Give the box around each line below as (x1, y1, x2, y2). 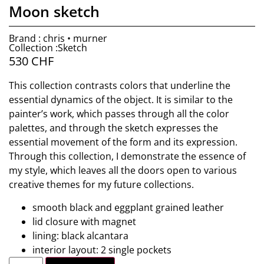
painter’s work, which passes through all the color (9, 107, 229, 121)
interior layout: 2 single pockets (32, 243, 171, 256)
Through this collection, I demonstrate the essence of (9, 150, 246, 163)
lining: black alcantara (32, 229, 128, 242)
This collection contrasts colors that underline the (9, 79, 230, 93)
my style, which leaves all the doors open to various (9, 164, 237, 177)
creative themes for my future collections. (9, 178, 194, 192)
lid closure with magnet (32, 214, 136, 228)
